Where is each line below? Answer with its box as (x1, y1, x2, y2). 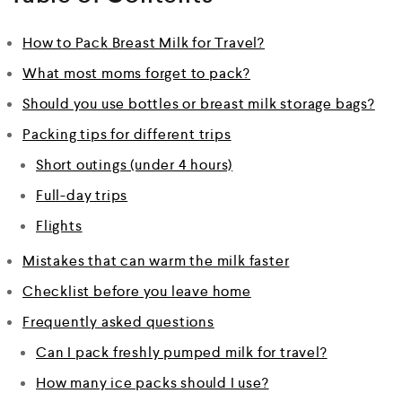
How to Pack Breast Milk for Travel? (22, 32, 265, 52)
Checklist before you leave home (22, 281, 251, 301)
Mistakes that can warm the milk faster (22, 250, 290, 270)
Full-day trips (36, 185, 128, 205)
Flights (36, 215, 83, 235)
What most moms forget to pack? (22, 63, 250, 83)
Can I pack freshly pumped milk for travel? (36, 342, 328, 362)
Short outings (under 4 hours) (36, 154, 233, 174)
